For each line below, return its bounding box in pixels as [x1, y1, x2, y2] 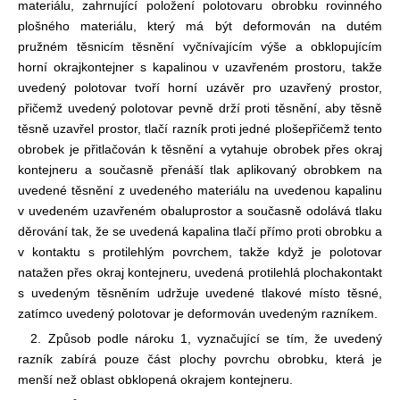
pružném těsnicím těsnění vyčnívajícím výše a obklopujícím [18, 38, 382, 54]
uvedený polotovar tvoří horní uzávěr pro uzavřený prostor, [18, 79, 382, 95]
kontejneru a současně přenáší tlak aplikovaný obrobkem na [18, 162, 382, 177]
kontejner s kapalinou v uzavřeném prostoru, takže [80, 59, 383, 74]
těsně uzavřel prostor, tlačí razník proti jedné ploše [18, 121, 305, 136]
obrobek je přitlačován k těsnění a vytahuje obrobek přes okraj [18, 141, 382, 156]
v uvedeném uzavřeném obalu [18, 203, 192, 218]
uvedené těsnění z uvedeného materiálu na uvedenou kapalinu [18, 182, 382, 197]
